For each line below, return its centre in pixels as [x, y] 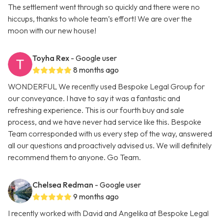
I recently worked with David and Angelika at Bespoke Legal [108, 213]
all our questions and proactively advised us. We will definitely [110, 146]
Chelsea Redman [63, 185]
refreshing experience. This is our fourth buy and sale [96, 110]
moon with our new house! [52, 31]
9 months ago [96, 197]
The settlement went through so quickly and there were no [104, 7]
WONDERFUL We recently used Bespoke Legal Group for [106, 87]
